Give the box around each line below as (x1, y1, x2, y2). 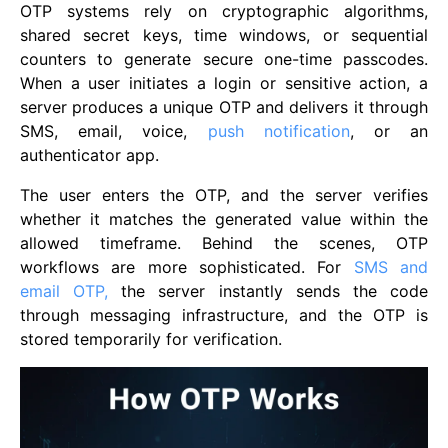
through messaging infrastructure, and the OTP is (20, 304, 428, 325)
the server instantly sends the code (108, 280, 429, 301)
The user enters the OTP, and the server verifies (20, 184, 428, 205)
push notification (207, 120, 350, 141)
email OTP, (20, 280, 109, 301)
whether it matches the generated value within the (20, 208, 428, 229)
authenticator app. (20, 144, 159, 165)
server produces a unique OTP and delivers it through (20, 96, 428, 117)
